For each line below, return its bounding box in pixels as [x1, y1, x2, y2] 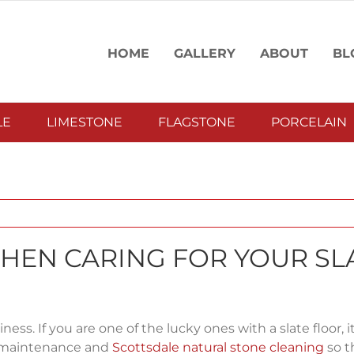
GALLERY [174, 46, 236, 61]
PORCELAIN [271, 115, 347, 130]
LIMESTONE [47, 115, 122, 130]
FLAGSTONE [158, 115, 235, 130]
